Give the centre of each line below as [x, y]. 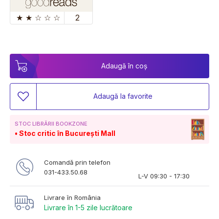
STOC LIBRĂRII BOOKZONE [51, 123]
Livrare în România [72, 197]
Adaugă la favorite [123, 96]
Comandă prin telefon [77, 162]
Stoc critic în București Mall [67, 133]
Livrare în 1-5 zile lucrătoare [88, 207]
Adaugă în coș [124, 66]
